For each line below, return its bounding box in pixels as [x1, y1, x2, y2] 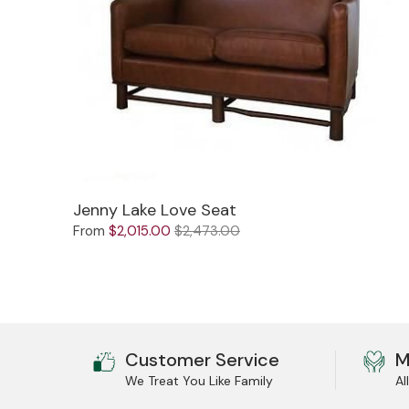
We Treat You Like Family [125, 372, 273, 390]
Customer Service [125, 348, 279, 372]
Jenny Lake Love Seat [73, 199, 236, 222]
